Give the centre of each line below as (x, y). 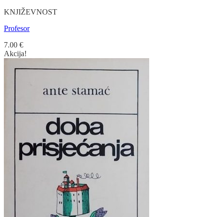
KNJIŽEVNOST (31, 12)
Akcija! (15, 53)
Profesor (17, 28)
